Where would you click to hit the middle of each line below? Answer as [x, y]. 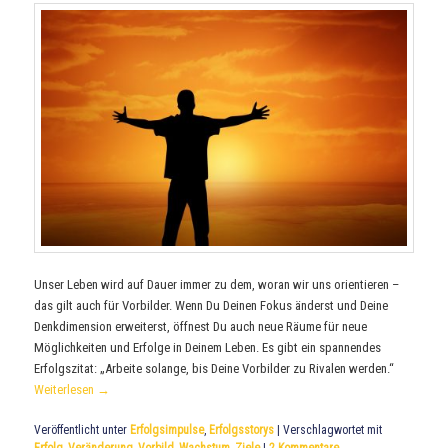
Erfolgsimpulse [167, 430]
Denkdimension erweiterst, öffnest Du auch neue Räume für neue [201, 327]
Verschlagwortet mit [333, 430]
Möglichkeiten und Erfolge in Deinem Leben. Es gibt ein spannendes [208, 348]
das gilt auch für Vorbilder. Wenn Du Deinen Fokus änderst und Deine [211, 306]
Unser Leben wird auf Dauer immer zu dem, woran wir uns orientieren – [217, 285]
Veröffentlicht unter [81, 430]
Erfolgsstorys [242, 430]
